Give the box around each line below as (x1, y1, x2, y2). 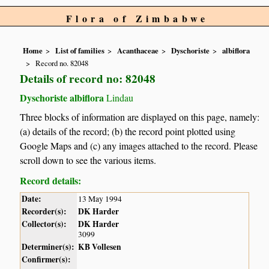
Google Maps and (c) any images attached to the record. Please (20, 139, 258, 153)
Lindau (104, 91, 134, 104)
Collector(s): (22, 218, 67, 231)
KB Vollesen (78, 241, 122, 253)
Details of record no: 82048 (20, 70, 156, 87)
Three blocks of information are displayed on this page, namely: (20, 110, 260, 124)
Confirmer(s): (22, 253, 71, 266)
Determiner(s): (22, 241, 75, 253)
